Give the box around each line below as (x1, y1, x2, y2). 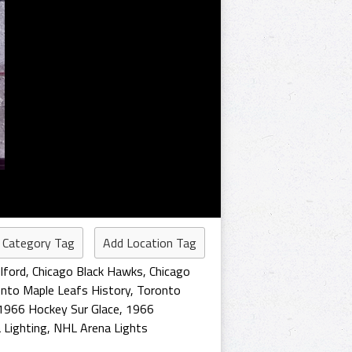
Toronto (137, 280, 181, 299)
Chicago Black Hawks (32, 262, 143, 280)
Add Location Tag (103, 233, 196, 252)
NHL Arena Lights (53, 318, 148, 337)
